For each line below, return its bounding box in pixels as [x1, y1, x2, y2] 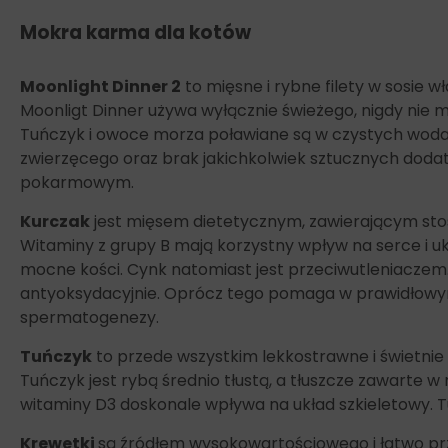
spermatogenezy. [20, 305, 159, 329]
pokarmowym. [20, 170, 134, 194]
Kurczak [20, 209, 90, 233]
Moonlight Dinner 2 [20, 74, 181, 98]
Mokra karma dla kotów [20, 18, 251, 46]
